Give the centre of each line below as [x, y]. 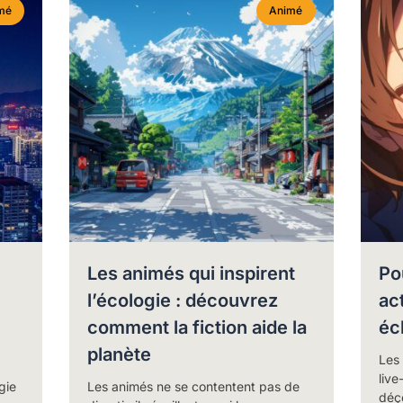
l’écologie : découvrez [183, 301]
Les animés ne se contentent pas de [194, 387]
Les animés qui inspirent [192, 274]
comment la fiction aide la [197, 328]
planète [120, 355]
